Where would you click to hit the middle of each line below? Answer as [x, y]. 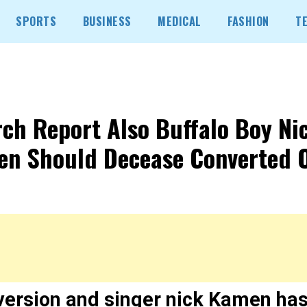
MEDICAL [180, 21]
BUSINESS [107, 21]
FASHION [248, 21]
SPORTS [36, 21]
